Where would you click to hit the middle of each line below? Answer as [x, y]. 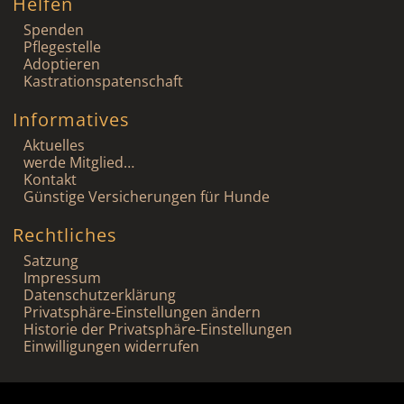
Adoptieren [62, 64]
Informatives [71, 119]
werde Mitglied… [79, 162]
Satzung [51, 260]
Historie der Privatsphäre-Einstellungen [158, 329]
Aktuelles [54, 145]
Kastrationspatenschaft [103, 81]
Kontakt [50, 179]
